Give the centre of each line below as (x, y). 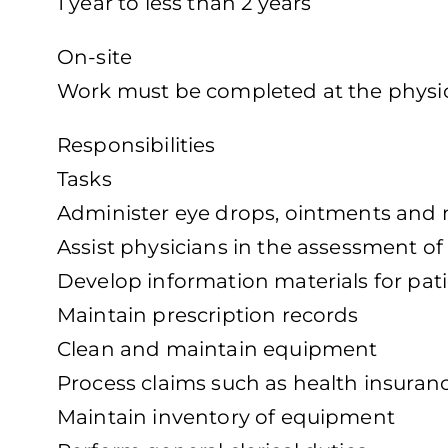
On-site (95, 57)
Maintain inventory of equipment (226, 417)
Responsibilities (136, 145)
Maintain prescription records (208, 315)
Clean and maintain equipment (217, 349)
